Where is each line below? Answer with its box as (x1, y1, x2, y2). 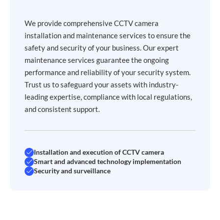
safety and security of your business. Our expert (25, 43, 179, 52)
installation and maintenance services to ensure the (25, 30, 191, 40)
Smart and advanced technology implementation (34, 157, 181, 166)
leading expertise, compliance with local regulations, (25, 92, 192, 101)
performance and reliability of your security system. (25, 67, 191, 77)
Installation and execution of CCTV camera (34, 148, 164, 157)
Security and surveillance (34, 166, 110, 175)
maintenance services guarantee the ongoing (25, 55, 169, 64)
